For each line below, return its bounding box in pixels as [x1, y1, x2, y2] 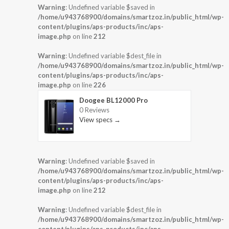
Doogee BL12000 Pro [79, 96, 148, 104]
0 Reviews [79, 105, 109, 114]
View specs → [79, 115, 121, 124]
